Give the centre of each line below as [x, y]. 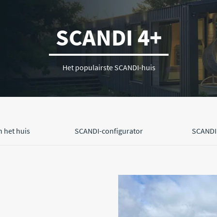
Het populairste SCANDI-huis [109, 67]
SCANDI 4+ [108, 37]
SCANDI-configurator [108, 131]
